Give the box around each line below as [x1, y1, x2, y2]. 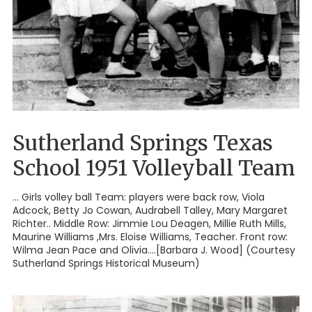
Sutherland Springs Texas [13, 130, 273, 157]
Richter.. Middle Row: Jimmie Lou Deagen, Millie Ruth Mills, [13, 217, 286, 231]
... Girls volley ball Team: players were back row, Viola [13, 190, 265, 205]
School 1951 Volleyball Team [13, 155, 295, 182]
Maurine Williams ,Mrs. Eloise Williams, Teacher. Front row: [13, 230, 288, 244]
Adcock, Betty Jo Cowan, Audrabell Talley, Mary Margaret [13, 203, 288, 218]
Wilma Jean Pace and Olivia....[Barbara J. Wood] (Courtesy [13, 243, 295, 258]
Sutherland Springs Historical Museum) [13, 256, 200, 271]
